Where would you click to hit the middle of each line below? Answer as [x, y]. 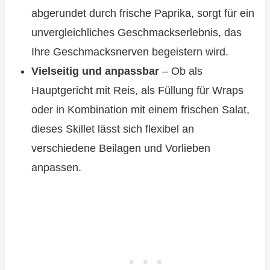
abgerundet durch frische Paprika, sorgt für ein [143, 14]
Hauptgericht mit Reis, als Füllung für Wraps [137, 91]
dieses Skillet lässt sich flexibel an [112, 129]
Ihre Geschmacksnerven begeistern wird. [130, 52]
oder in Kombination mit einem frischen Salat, [140, 110]
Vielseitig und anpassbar [95, 71]
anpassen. [56, 168]
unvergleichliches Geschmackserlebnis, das [136, 33]
